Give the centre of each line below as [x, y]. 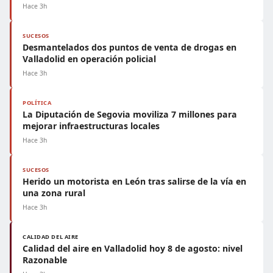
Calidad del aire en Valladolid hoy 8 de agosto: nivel [133, 248]
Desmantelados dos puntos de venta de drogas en [129, 47]
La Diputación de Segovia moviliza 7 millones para [130, 114]
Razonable [45, 260]
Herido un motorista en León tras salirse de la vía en [134, 181]
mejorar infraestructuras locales [91, 126]
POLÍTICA [37, 103]
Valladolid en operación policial [89, 59]
